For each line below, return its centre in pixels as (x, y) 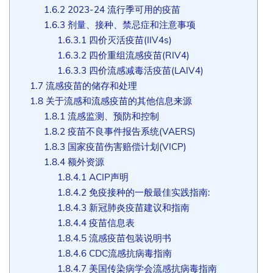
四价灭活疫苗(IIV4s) (129, 40)
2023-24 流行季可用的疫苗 (122, 9)
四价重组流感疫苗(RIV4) (138, 55)
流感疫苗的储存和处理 (90, 85)
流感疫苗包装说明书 (129, 238)
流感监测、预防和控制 (112, 116)
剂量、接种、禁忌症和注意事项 (130, 24)
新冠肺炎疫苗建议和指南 (138, 207)
